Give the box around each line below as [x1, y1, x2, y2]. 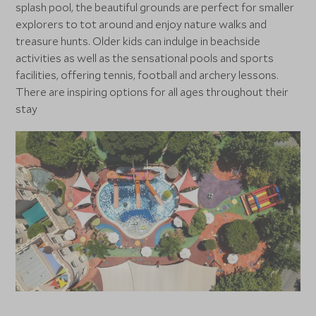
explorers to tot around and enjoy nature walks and [16, 17, 267, 32]
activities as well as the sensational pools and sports [16, 51, 274, 66]
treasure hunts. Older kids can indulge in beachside [16, 34, 261, 49]
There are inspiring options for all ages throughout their [16, 85, 289, 99]
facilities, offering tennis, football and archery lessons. [16, 68, 279, 83]
